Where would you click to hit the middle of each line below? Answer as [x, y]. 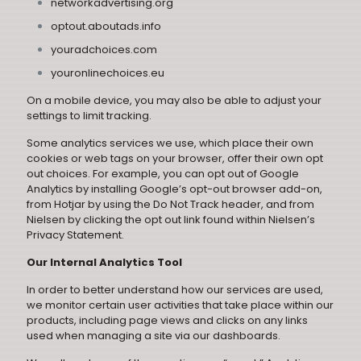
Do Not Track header [207, 204]
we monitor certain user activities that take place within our [180, 305]
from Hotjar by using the [90, 204]
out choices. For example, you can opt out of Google [163, 174]
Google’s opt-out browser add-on [230, 189]
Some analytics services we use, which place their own [170, 143]
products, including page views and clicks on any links [167, 320]
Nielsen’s [292, 220]
